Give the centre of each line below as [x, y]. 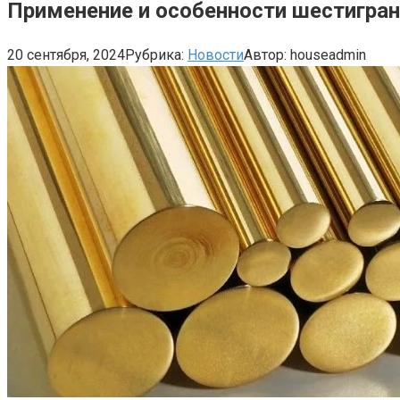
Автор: [265, 54]
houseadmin [328, 54]
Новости [216, 54]
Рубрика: [154, 54]
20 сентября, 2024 [66, 54]
